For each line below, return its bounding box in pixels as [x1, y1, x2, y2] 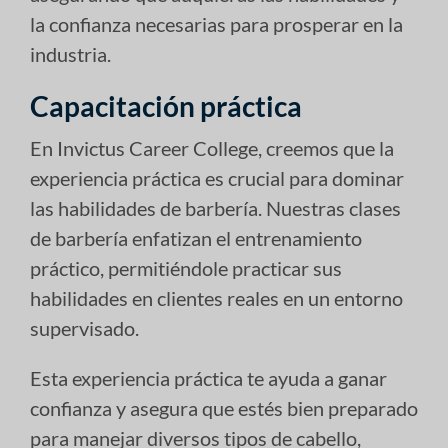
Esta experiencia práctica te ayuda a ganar [30, 365, 387, 390]
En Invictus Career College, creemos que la [30, 135, 394, 160]
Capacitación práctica [30, 88, 302, 123]
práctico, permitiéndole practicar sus [30, 255, 342, 280]
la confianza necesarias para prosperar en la [30, 11, 403, 36]
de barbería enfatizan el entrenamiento [30, 225, 362, 250]
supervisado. [30, 315, 139, 340]
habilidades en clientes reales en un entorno [30, 285, 403, 310]
